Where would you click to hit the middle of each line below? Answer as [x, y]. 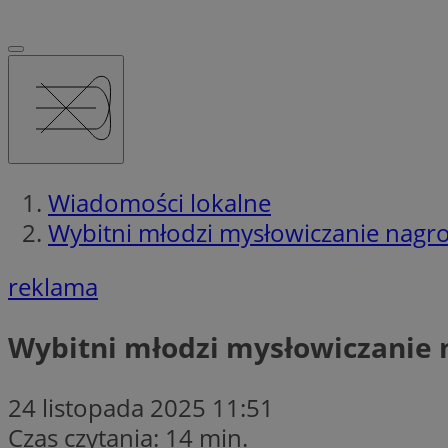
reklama [53, 286]
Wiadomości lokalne [159, 202]
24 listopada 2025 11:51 [141, 407]
